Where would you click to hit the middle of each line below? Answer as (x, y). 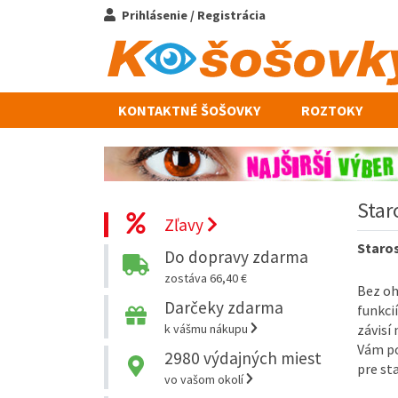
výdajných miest (260, 358)
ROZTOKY (331, 110)
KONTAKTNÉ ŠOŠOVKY (189, 110)
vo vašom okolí (205, 379)
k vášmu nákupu (207, 328)
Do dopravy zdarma (236, 256)
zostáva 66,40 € (205, 278)
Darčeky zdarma (223, 307)
